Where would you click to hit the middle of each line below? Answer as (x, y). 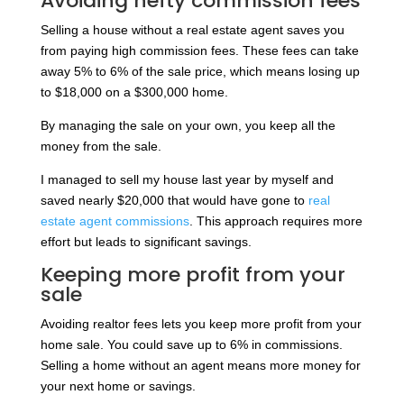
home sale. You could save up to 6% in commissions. (191, 344)
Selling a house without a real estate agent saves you (192, 29)
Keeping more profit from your (193, 274)
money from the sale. (101, 146)
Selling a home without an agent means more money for (200, 365)
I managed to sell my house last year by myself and (187, 179)
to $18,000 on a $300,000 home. (134, 92)
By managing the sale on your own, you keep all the (188, 125)
